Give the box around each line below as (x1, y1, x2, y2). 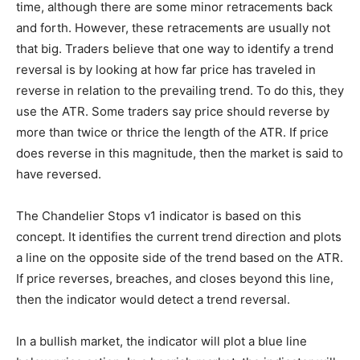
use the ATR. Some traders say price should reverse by (16, 104, 329, 120)
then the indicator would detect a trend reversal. (16, 292, 290, 308)
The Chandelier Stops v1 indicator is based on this (16, 208, 301, 224)
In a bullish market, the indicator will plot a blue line (16, 333, 307, 350)
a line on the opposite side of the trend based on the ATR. (16, 250, 343, 266)
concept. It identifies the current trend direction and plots (16, 229, 342, 245)
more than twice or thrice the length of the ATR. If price (16, 125, 329, 141)
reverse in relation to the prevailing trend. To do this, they (16, 83, 344, 99)
